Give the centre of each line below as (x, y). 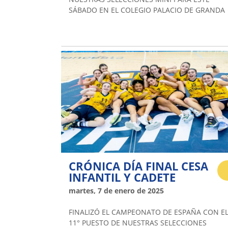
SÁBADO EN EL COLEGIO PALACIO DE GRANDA (147, 10)
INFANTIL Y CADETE (122, 177)
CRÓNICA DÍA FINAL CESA (138, 166)
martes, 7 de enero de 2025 (116, 190)
